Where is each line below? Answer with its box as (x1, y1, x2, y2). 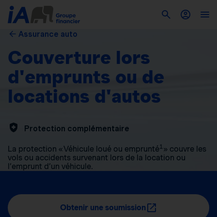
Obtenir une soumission (60, 202, 146, 212)
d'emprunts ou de (8, 66, 164, 88)
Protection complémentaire (24, 124, 129, 133)
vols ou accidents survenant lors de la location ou (8, 153, 186, 162)
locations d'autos (8, 85, 161, 107)
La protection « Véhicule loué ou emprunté (8, 144, 159, 154)
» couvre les (163, 144, 206, 154)
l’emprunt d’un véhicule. (8, 161, 93, 171)
